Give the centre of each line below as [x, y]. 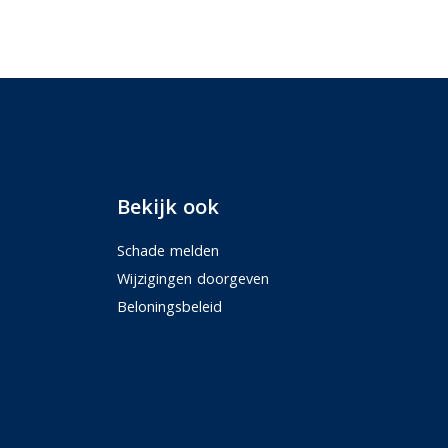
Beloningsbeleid [169, 306]
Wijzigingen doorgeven [193, 278]
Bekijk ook [168, 206]
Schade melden [168, 250]
